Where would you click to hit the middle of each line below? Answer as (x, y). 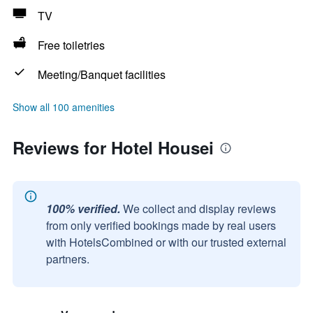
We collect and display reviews (199, 209)
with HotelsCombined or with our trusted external (166, 242)
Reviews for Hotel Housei (113, 147)
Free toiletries (71, 45)
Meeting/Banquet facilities (102, 74)
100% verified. (83, 209)
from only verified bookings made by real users (161, 225)
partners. (68, 259)
